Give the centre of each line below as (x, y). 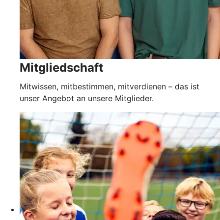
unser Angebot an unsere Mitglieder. (87, 98)
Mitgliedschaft (61, 67)
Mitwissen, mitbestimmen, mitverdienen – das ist (110, 86)
